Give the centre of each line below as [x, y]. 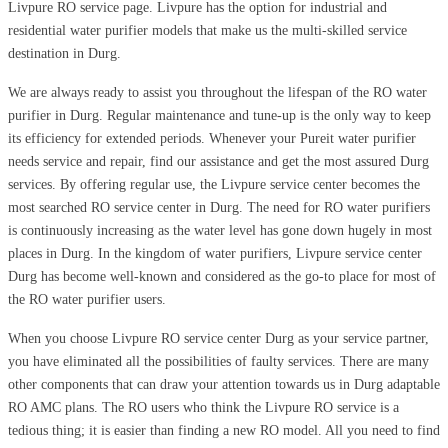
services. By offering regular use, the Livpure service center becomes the [214, 184]
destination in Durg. [64, 53]
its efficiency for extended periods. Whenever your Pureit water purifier [212, 138]
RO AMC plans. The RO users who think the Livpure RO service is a [203, 407]
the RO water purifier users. [87, 299]
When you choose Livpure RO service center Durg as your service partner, [218, 338]
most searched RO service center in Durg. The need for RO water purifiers [219, 207]
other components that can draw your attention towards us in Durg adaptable [224, 384]
